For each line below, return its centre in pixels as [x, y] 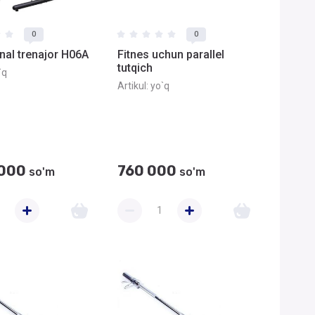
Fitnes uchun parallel [171, 54]
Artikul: [133, 86]
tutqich [135, 68]
